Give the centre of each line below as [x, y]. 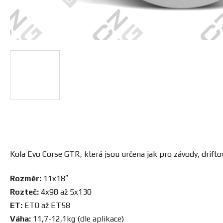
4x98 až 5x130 [65, 192]
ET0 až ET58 [46, 206]
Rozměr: [26, 179]
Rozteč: [24, 192]
